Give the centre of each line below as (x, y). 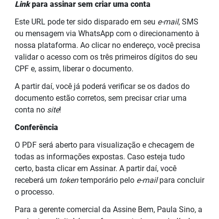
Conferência (36, 127)
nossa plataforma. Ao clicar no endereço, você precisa (108, 45)
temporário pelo (107, 180)
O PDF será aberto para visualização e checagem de (104, 145)
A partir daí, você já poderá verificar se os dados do (102, 86)
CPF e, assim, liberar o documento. (75, 68)
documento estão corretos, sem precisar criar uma (101, 98)
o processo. (35, 192)
